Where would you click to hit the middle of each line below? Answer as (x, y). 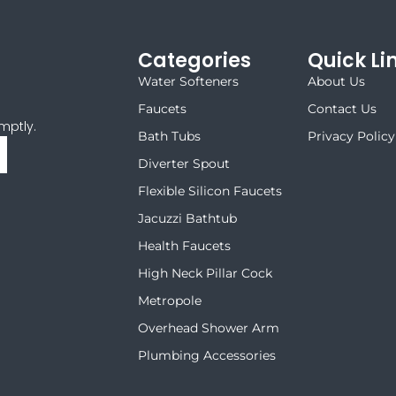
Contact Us (343, 108)
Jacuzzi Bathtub (188, 218)
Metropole (170, 300)
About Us (337, 81)
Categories (195, 60)
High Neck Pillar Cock (206, 273)
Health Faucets (185, 245)
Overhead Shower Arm (209, 327)
